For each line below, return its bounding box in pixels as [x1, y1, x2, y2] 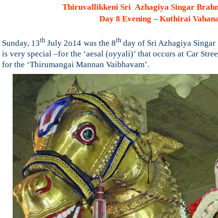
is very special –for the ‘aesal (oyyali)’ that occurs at [2, 49, 184, 58]
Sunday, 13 [2, 38, 40, 48]
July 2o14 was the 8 [45, 38, 116, 48]
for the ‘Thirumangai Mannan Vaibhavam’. [2, 59, 153, 69]
